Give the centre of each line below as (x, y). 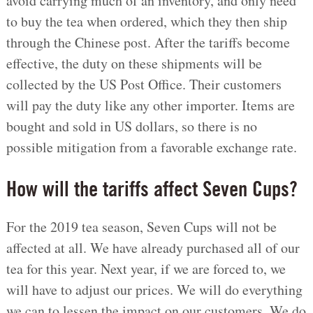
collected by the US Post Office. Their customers (144, 85)
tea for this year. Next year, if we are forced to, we (146, 269)
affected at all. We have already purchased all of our (153, 248)
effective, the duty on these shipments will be (134, 64)
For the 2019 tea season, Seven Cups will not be (141, 227)
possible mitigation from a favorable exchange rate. (151, 147)
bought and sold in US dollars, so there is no (131, 126)
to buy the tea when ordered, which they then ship (146, 22)
